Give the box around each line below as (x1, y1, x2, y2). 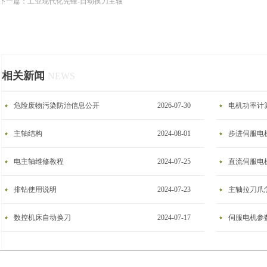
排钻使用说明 (14, 185, 57, 194)
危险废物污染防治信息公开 (14, 101, 100, 110)
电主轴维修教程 (14, 157, 64, 166)
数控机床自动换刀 (14, 213, 71, 222)
